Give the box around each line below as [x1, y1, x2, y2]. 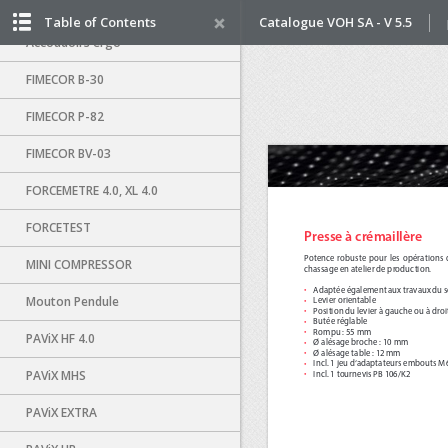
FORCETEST [26, 219, 91, 236]
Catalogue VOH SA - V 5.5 [258, 13, 412, 31]
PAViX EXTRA [26, 404, 97, 421]
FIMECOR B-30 [26, 71, 104, 88]
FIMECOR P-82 [26, 108, 104, 125]
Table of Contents [44, 13, 156, 31]
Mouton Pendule [26, 293, 119, 310]
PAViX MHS [26, 367, 86, 384]
